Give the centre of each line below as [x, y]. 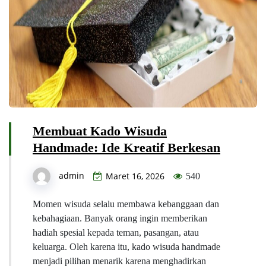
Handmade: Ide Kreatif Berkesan [126, 148]
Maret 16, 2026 [135, 176]
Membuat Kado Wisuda [100, 131]
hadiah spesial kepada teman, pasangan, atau [116, 233]
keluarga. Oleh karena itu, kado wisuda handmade [126, 247]
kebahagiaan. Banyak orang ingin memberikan [120, 218]
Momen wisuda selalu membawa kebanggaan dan [126, 204]
